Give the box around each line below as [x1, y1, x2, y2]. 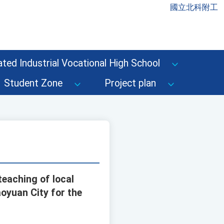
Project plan [104, 77, 156, 89]
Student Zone [4, 77, 62, 89]
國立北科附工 [170, 2, 218, 12]
